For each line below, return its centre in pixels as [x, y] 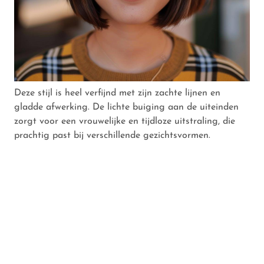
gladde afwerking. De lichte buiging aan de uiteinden [126, 107]
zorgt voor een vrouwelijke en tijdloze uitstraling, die [125, 121]
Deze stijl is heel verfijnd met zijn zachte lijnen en [117, 93]
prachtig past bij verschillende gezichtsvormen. [112, 135]
